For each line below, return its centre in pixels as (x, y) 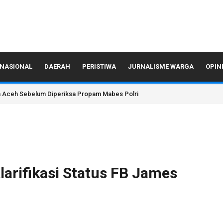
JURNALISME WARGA (161, 66)
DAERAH (57, 66)
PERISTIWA (99, 66)
